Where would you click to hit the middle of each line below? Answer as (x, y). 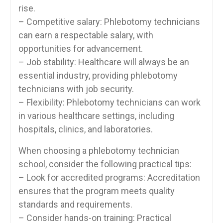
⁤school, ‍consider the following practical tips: (105, 164)
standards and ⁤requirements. (75, 204)
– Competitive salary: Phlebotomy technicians (109, 21)
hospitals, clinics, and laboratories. (85, 129)
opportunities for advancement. (80, 48)
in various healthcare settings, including (96, 115)
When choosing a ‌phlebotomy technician (99, 150)
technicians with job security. (76, 89)
